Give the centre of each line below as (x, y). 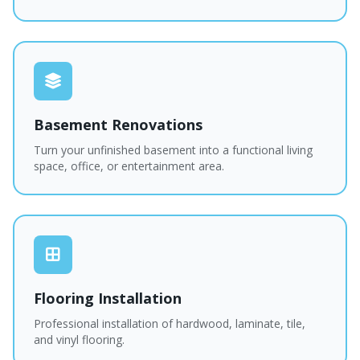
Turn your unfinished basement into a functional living (173, 150)
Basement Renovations (118, 125)
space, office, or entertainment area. (129, 166)
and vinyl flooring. (79, 340)
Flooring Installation (108, 298)
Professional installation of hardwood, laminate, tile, (170, 323)
